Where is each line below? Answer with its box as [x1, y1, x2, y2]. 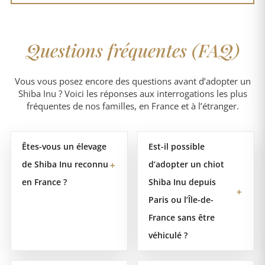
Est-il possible [148, 141, 205, 153]
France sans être [148, 212, 215, 224]
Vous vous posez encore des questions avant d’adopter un [14, 75, 251, 88]
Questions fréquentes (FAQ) [25, 38, 240, 63]
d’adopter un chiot [148, 159, 224, 170]
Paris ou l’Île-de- [148, 194, 214, 206]
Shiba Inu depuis [148, 176, 216, 188]
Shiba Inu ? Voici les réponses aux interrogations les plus [18, 88, 247, 100]
